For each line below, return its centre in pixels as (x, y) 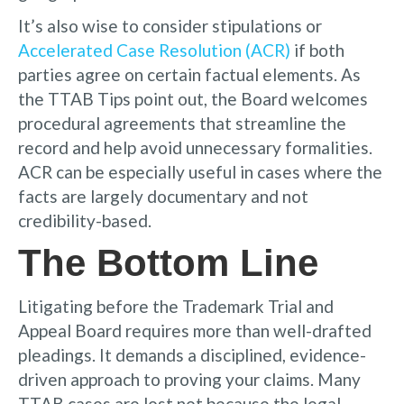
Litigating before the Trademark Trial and (176, 306)
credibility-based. (85, 220)
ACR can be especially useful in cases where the (200, 171)
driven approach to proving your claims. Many (189, 379)
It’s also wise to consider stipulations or (170, 25)
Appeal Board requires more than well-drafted (195, 330)
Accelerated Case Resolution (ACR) (154, 50)
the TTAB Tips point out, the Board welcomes (193, 98)
